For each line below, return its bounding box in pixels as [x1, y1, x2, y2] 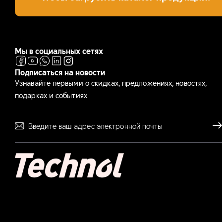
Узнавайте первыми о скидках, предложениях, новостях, [15, 77, 207, 88]
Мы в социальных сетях [15, 45, 103, 56]
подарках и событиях [15, 89, 87, 101]
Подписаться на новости [15, 66, 105, 78]
